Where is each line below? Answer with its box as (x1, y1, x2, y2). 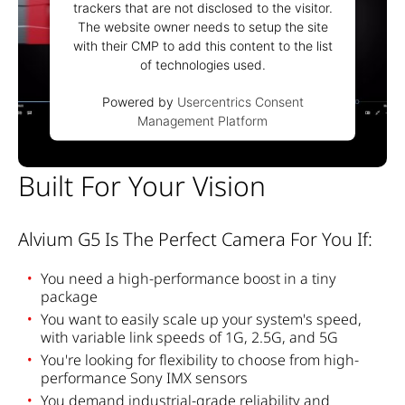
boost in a (240, 268, 312, 288)
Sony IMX (127, 367, 195, 388)
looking (85, 349, 134, 370)
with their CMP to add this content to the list (72, 37, 333, 53)
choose (238, 349, 286, 370)
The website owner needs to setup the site (77, 18, 328, 34)
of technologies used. (139, 56, 266, 72)
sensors (195, 367, 248, 388)
